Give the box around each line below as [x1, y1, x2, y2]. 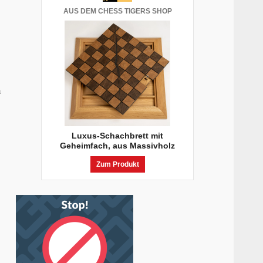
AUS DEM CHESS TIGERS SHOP [63, 6, 172, 15]
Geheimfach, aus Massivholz [60, 140, 176, 150]
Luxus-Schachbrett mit [72, 130, 164, 140]
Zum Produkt [96, 160, 139, 168]
